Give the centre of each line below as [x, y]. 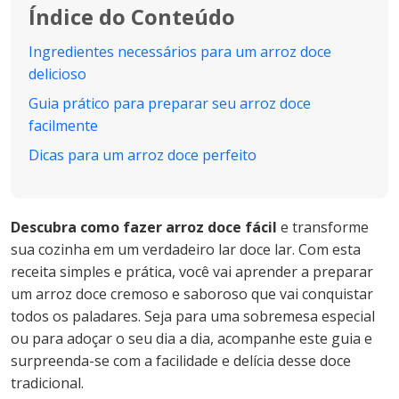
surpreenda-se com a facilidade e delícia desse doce [181, 361]
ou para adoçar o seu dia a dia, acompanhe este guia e [191, 339]
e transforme [323, 228]
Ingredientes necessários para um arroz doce [180, 52]
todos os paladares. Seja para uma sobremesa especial [193, 317]
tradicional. [47, 383]
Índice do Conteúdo [132, 17]
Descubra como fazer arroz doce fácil [144, 228]
